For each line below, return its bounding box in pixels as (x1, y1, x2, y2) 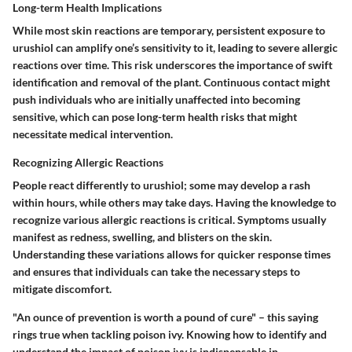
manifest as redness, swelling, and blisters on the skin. (13, 230, 272, 244)
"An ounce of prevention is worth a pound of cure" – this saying (13, 310, 318, 324)
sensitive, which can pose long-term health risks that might (13, 110, 297, 124)
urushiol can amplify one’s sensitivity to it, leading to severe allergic (13, 41, 338, 55)
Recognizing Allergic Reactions (13, 156, 163, 170)
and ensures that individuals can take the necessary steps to (13, 265, 300, 279)
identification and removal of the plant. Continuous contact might (13, 75, 330, 90)
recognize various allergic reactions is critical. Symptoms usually (13, 213, 326, 227)
